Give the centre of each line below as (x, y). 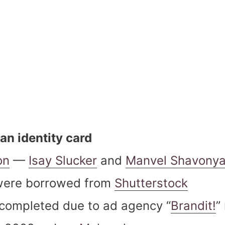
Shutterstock (151, 183)
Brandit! (193, 206)
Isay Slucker (63, 160)
